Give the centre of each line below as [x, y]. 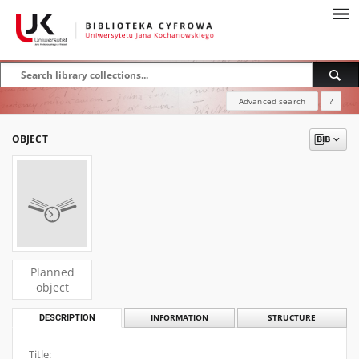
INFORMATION [179, 318]
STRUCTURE [292, 318]
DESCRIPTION [67, 318]
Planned [52, 272]
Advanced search [272, 101]
